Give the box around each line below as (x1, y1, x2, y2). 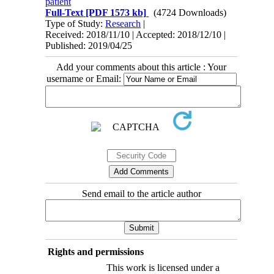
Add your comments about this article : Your (56, 61, 226, 72)
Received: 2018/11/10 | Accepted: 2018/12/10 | (45, 29, 226, 40)
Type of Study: (45, 18, 106, 29)
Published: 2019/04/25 (45, 40, 133, 51)
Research (105, 18, 141, 29)
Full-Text (45, 7, 84, 18)
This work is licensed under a (106, 262, 220, 273)
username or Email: (46, 73, 124, 84)
